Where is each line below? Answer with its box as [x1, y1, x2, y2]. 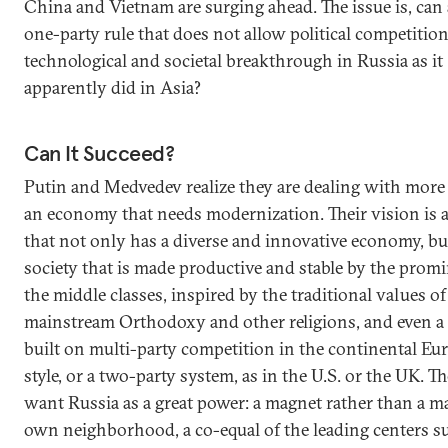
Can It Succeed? [24, 138, 175, 167]
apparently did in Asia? [24, 75, 201, 99]
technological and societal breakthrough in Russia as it [24, 48, 443, 72]
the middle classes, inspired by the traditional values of [24, 282, 446, 306]
